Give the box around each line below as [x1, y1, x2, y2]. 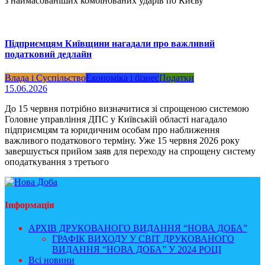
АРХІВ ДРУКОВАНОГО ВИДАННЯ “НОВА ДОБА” [28, 223, 247, 234]
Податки [159, 72, 194, 83]
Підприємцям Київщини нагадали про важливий [5, 38, 215, 49]
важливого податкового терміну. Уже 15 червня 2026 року [5, 135, 240, 146]
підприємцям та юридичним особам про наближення [5, 124, 219, 135]
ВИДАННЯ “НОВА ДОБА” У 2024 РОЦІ [52, 244, 221, 255]
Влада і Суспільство [5, 72, 86, 83]
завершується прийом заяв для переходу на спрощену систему [5, 146, 256, 156]
